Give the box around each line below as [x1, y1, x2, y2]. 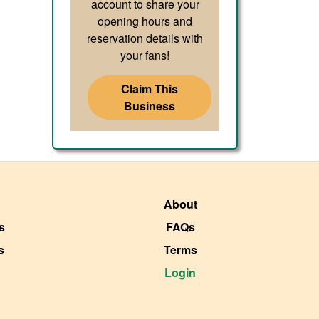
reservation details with [87, 29, 203, 46]
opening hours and [98, 12, 192, 29]
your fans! [120, 46, 169, 63]
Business [124, 97, 176, 114]
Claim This [121, 80, 179, 97]
